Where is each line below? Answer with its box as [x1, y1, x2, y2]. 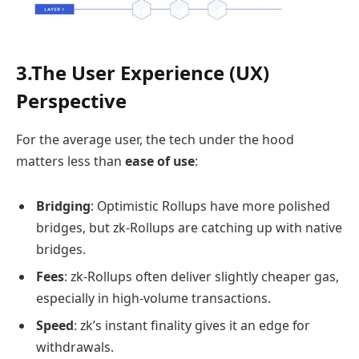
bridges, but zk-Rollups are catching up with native [36, 218, 342, 236]
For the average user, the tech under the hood [16, 130, 294, 148]
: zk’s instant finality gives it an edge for [74, 316, 310, 334]
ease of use [125, 151, 195, 170]
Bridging [36, 196, 91, 215]
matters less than [16, 151, 125, 170]
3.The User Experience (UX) [16, 58, 269, 86]
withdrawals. [36, 337, 114, 356]
